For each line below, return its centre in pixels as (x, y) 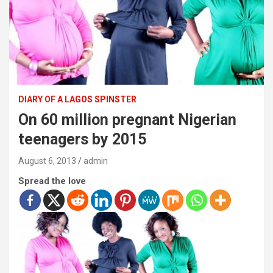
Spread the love (52, 181)
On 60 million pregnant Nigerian (127, 120)
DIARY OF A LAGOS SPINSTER (77, 100)
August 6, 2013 (47, 161)
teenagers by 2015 (82, 140)
